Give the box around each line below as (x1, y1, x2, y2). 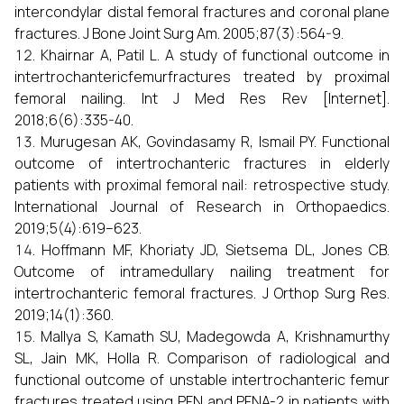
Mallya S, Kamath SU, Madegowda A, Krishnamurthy (41, 326, 390, 346)
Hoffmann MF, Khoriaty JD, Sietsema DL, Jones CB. (41, 240, 390, 260)
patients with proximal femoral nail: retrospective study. (14, 175, 390, 195)
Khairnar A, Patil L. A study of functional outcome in (40, 45, 390, 65)
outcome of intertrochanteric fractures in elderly (14, 153, 390, 173)
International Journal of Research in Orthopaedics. (14, 197, 390, 216)
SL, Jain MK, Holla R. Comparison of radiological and (14, 348, 390, 368)
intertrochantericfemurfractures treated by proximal (14, 67, 390, 87)
